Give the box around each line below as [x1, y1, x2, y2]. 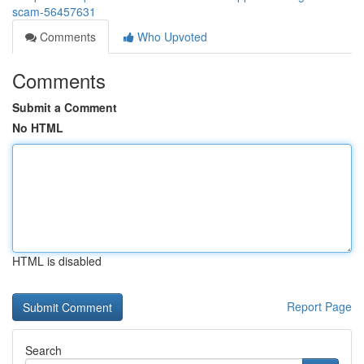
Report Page [287, 298, 352, 314]
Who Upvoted [134, 28, 207, 45]
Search [25, 342, 62, 358]
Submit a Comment [12, 99, 117, 115]
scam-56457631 [12, 3, 96, 19]
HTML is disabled [12, 253, 102, 269]
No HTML [12, 119, 63, 136]
